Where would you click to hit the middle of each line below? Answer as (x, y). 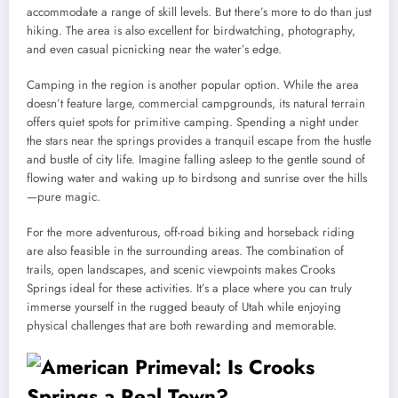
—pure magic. (64, 197)
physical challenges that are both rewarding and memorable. (182, 326)
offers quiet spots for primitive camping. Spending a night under (193, 123)
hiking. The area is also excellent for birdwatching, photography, (191, 31)
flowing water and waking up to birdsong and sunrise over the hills (197, 179)
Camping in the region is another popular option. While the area (193, 85)
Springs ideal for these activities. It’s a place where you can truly (189, 289)
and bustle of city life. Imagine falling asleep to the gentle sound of (196, 160)
